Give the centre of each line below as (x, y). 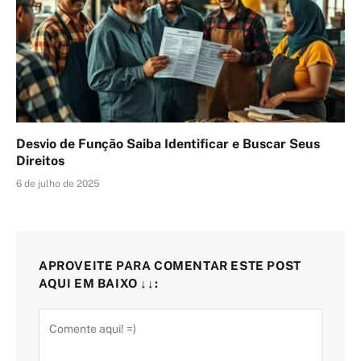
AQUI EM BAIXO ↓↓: (99, 284)
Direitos (40, 161)
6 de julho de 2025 (58, 184)
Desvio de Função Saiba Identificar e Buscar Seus (168, 144)
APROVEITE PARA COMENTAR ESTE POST (170, 266)
